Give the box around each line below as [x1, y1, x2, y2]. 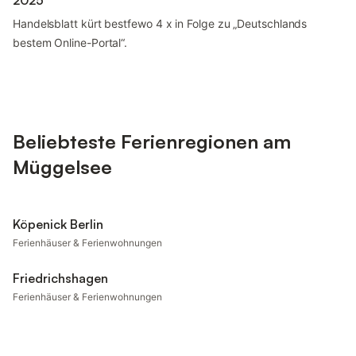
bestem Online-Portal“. [13, 36, 128, 49]
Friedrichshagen [13, 270, 108, 286]
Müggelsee [13, 155, 112, 179]
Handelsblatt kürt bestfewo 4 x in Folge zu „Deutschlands [13, 17, 308, 30]
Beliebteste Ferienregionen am [13, 130, 291, 153]
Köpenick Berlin [13, 216, 103, 232]
